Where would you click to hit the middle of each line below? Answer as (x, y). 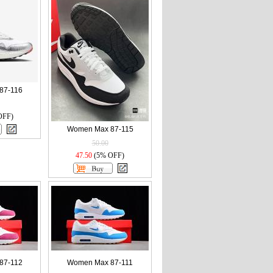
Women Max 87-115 (100, 129)
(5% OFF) (108, 155)
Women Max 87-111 (100, 263)
